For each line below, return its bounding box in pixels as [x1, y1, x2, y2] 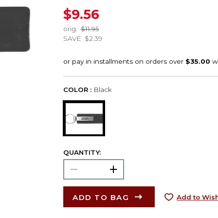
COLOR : [63, 85, 91, 93]
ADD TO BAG [73, 192, 129, 202]
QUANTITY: [63, 148, 101, 156]
